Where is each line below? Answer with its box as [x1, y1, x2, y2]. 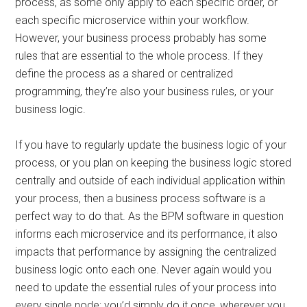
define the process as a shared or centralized [15, 67, 234, 80]
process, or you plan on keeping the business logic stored [15, 156, 292, 169]
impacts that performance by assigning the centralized [15, 245, 277, 258]
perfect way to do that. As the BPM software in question [15, 210, 284, 223]
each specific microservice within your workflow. [15, 14, 250, 27]
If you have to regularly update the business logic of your [15, 138, 287, 151]
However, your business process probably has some [15, 32, 267, 45]
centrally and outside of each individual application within [15, 174, 286, 187]
